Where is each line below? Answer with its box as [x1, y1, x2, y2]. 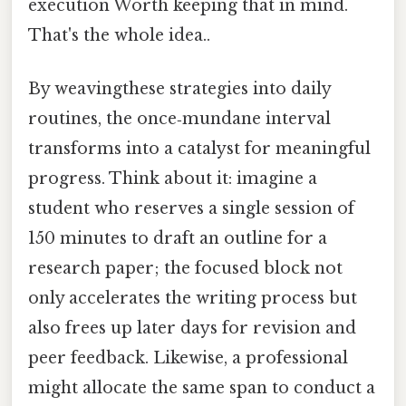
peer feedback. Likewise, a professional [28, 347, 348, 368]
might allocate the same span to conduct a [28, 377, 375, 398]
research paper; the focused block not [28, 257, 343, 278]
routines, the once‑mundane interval [28, 108, 331, 129]
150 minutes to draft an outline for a [28, 227, 327, 248]
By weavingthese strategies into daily [28, 78, 331, 99]
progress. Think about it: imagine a [28, 168, 317, 188]
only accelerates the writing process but [28, 287, 357, 308]
